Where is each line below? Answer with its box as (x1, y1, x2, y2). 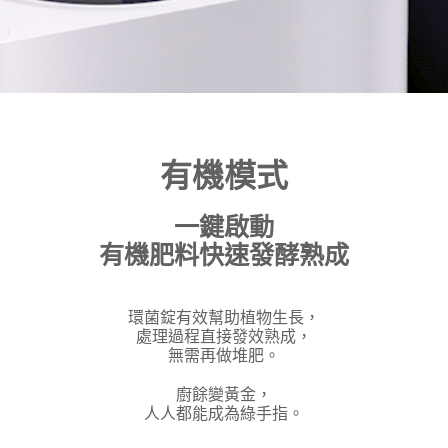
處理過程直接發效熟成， (136, 326, 312, 349)
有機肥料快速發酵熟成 (99, 240, 349, 271)
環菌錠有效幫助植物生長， (128, 307, 320, 330)
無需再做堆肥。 (168, 345, 280, 368)
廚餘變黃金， (176, 384, 272, 407)
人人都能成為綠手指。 (144, 403, 304, 426)
